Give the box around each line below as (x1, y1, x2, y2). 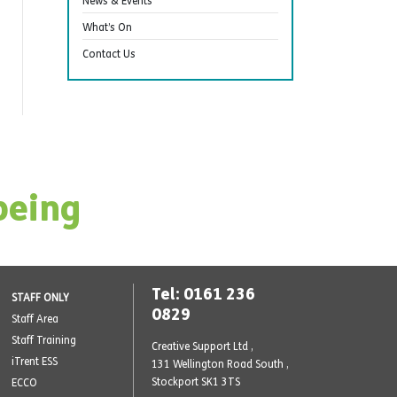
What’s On (82, 20, 132, 34)
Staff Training (11, 333, 76, 346)
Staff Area (11, 312, 58, 325)
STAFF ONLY (11, 291, 69, 304)
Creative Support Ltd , (152, 339, 253, 353)
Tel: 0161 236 (152, 283, 255, 304)
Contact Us (82, 47, 136, 60)
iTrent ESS (11, 354, 58, 368)
